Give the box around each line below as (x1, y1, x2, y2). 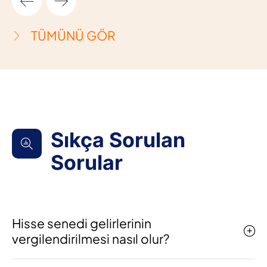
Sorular (51, 150, 123, 175)
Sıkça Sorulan (51, 128, 185, 152)
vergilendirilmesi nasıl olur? (12, 231, 169, 247)
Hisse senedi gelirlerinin (12, 215, 151, 231)
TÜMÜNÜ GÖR (31, 27, 115, 44)
